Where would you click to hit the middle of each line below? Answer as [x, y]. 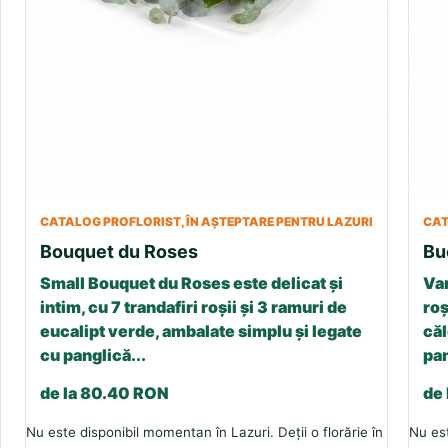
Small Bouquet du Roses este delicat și [191, 283]
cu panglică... [93, 355]
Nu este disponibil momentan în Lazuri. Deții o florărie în [204, 432]
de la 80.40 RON [104, 393]
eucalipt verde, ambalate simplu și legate [201, 331]
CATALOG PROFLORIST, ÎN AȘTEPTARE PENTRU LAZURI [206, 222]
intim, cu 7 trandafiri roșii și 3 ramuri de [193, 307]
